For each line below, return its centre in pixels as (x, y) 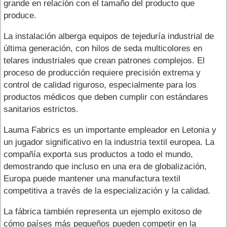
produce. (20, 15)
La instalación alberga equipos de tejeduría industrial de (109, 36)
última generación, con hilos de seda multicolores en (103, 48)
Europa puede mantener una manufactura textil (92, 178)
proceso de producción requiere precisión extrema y (102, 72)
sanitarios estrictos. (41, 109)
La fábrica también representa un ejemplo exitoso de (103, 211)
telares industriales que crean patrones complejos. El (104, 60)
